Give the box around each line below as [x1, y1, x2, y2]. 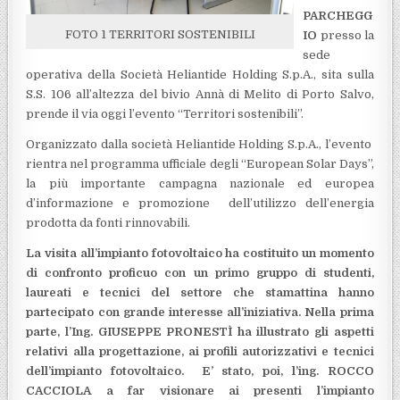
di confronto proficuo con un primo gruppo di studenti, [26, 265, 374, 279]
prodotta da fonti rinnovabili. [26, 215, 191, 229]
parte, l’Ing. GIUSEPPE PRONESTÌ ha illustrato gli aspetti [26, 324, 374, 338]
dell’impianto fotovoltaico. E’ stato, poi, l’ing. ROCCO [26, 363, 374, 378]
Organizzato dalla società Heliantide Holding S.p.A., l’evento [26, 137, 374, 151]
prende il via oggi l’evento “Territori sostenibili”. [26, 106, 304, 121]
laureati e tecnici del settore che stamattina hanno [26, 285, 374, 299]
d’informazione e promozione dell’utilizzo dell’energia [26, 196, 374, 210]
